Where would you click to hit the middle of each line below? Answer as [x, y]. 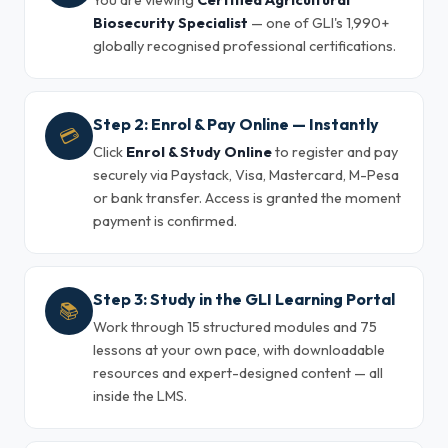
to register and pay [335, 152]
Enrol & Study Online [199, 152]
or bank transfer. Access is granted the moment [247, 198]
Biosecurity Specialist [170, 23]
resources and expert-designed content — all [238, 373]
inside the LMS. [140, 396]
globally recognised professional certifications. [244, 46]
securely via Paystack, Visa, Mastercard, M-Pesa [246, 175]
